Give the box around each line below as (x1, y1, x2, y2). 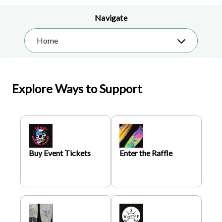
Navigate (95, 12, 127, 22)
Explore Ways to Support (12, 81, 142, 96)
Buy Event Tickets (29, 148, 91, 158)
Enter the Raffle (119, 148, 172, 158)
